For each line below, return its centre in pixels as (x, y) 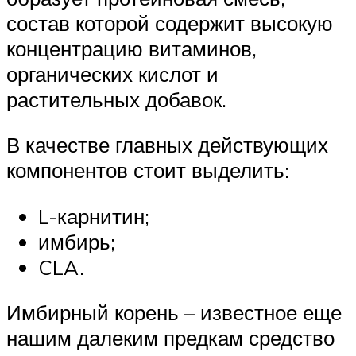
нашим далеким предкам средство (170, 338)
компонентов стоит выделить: (148, 170)
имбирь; (77, 241)
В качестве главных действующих (167, 145)
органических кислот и (112, 74)
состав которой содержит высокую (170, 23)
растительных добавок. (116, 99)
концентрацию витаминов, (132, 48)
